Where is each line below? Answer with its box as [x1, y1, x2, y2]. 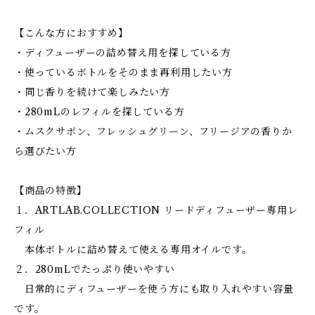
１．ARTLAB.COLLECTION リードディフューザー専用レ [14, 204, 298, 217]
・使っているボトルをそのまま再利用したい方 [14, 66, 233, 79]
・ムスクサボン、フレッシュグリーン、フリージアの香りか [14, 125, 292, 138]
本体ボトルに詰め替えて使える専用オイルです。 [14, 243, 252, 256]
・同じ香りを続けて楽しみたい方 [14, 86, 171, 98]
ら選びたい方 [14, 145, 77, 157]
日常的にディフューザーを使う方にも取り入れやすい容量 [14, 283, 294, 295]
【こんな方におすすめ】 [14, 27, 129, 39]
